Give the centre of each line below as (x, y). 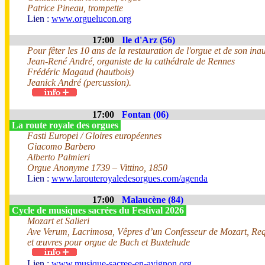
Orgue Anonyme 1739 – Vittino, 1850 (97, 168)
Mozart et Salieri (58, 221)
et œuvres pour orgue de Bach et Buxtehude (109, 242)
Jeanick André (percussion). (79, 83)
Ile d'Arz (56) (148, 40)
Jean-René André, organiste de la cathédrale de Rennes (131, 61)
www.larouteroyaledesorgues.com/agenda (130, 178)
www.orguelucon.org (91, 19)
